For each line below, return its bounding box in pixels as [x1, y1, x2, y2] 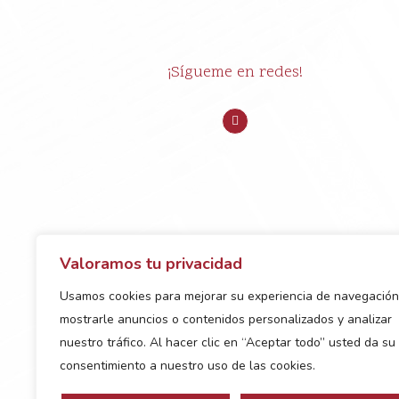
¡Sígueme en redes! [167, 61, 304, 84]
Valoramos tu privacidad [60, 253, 242, 274]
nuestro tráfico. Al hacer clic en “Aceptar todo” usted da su [60, 334, 395, 351]
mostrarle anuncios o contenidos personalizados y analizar [60, 311, 392, 328]
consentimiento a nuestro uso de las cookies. [60, 357, 315, 374]
